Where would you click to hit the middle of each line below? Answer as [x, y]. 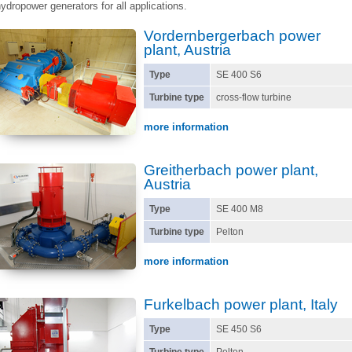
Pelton [230, 232]
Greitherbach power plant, [231, 170]
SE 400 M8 [240, 209]
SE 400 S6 [239, 75]
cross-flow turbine [254, 97]
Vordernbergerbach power [232, 36]
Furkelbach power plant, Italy [241, 304]
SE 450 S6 [239, 329]
